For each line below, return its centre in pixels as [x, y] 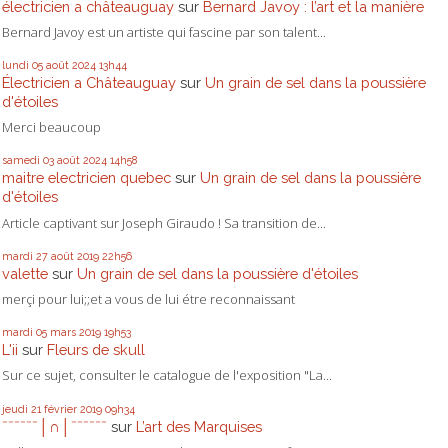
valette [25, 273]
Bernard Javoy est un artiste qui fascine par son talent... [164, 31]
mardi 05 [24, 332]
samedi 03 [28, 160]
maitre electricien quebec [86, 178]
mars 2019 [75, 332]
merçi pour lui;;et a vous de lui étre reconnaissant [148, 298]
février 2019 [73, 408]
